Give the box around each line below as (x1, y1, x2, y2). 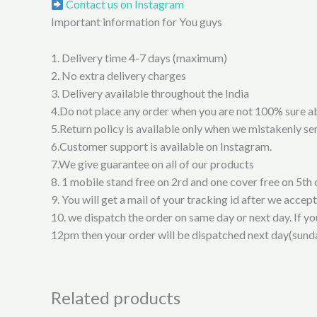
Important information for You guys (51, 14, 222, 28)
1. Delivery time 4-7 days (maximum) (51, 50, 227, 64)
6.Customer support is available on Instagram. (51, 139, 272, 153)
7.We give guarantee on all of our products (51, 156, 254, 171)
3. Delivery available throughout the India (51, 86, 249, 100)
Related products (51, 287, 180, 308)
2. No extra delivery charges (51, 68, 186, 82)
